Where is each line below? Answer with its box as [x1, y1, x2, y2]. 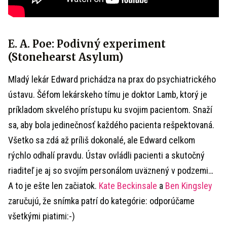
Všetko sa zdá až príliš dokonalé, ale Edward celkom [8, 135, 195, 145]
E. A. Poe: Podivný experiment [8, 37, 166, 50]
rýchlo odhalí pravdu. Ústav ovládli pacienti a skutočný [8, 150, 205, 161]
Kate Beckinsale [99, 180, 157, 191]
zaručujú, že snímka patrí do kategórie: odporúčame [8, 196, 195, 206]
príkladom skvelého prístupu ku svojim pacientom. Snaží [8, 104, 212, 115]
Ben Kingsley [165, 180, 212, 191]
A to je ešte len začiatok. [8, 180, 99, 191]
